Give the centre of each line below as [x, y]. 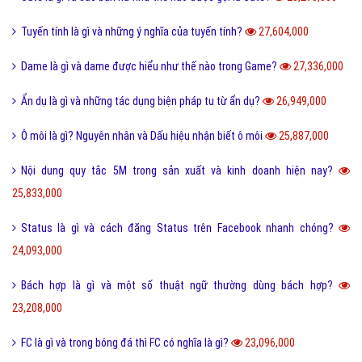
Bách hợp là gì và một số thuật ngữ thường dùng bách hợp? [180, 286]
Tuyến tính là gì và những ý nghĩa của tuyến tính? [133, 32]
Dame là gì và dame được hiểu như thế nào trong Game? [150, 67]
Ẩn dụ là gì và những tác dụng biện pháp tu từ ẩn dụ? [142, 101]
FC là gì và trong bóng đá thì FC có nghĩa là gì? [126, 343]
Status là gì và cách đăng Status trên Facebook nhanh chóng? [180, 228]
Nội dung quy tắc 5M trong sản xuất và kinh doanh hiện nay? [180, 171]
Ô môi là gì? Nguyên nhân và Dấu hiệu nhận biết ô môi [143, 136]
